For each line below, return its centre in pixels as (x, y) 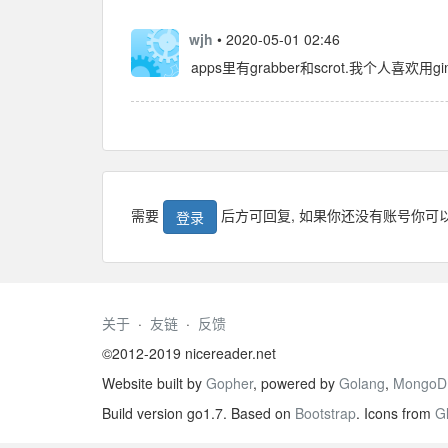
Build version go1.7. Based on (198, 413)
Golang (362, 383)
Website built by (154, 383)
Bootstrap (325, 413)
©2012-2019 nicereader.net (189, 353)
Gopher (229, 383)
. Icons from (395, 413)
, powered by (296, 383)
